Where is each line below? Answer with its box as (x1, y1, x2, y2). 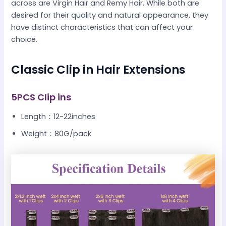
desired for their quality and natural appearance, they (11, 10, 209, 21)
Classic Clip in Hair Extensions (11, 62, 186, 78)
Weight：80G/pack (21, 129, 92, 139)
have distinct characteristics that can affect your (11, 22, 193, 33)
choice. (11, 34, 38, 45)
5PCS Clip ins (11, 90, 72, 103)
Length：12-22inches (21, 111, 96, 122)
